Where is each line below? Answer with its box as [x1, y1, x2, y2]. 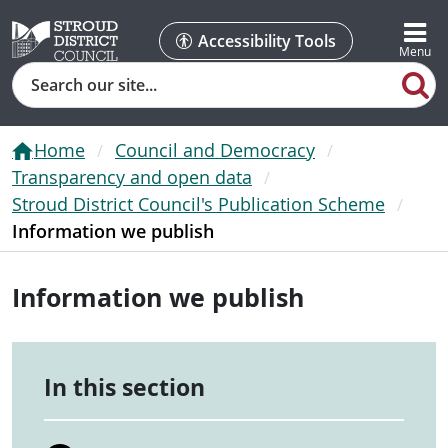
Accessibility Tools [197, 30, 336, 52]
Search [12, 63, 64, 85]
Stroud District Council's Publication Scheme [12, 191, 385, 216]
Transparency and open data [12, 164, 252, 189]
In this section [44, 371, 205, 403]
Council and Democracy [115, 137, 315, 162]
